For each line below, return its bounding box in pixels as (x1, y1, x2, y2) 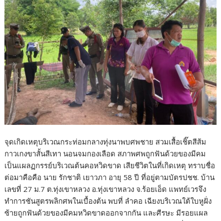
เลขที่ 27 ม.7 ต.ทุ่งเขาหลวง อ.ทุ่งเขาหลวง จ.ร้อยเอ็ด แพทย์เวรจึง (4, 184, 207, 194)
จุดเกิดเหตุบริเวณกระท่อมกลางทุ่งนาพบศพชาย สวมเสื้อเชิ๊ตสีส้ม (4, 136, 207, 147)
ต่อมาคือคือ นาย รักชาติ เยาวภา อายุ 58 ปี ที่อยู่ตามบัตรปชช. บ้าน (4, 172, 215, 182)
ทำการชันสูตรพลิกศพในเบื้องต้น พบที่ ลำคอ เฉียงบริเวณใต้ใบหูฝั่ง (4, 195, 212, 206)
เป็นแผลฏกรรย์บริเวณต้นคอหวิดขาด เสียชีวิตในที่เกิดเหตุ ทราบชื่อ (4, 160, 216, 170)
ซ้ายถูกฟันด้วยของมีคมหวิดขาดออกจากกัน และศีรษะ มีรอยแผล (4, 207, 208, 218)
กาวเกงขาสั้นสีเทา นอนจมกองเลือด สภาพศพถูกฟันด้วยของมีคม (4, 148, 206, 158)
